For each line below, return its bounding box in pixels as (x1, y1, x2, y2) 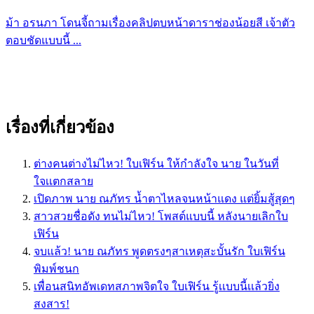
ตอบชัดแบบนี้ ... (6, 34, 81, 47)
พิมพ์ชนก (34, 263, 79, 275)
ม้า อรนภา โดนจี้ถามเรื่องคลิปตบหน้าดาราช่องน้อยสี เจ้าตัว (6, 17, 295, 29)
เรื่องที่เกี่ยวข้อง (6, 118, 114, 137)
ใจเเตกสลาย (34, 175, 93, 188)
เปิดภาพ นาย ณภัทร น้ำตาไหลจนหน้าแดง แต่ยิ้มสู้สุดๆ (34, 193, 295, 205)
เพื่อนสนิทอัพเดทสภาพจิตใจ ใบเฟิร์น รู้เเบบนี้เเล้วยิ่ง (34, 280, 280, 293)
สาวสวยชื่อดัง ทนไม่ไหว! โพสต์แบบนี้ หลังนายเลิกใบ (34, 210, 288, 223)
